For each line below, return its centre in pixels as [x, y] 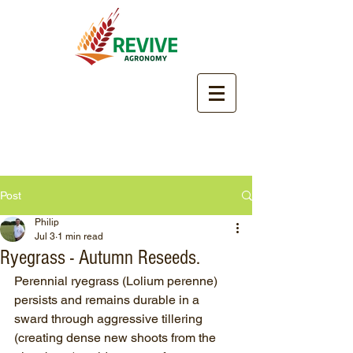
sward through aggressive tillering [110, 319]
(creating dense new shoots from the [117, 338]
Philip [47, 222]
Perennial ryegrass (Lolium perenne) [117, 281]
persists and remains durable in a [108, 300]
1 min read [80, 236]
